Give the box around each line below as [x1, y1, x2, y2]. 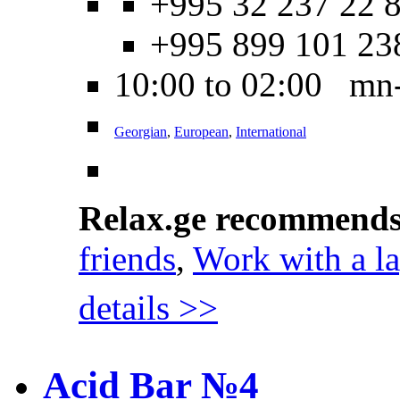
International [236, 123, 306, 139]
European [174, 123, 229, 139]
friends [79, 238, 176, 278]
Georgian [114, 123, 167, 139]
